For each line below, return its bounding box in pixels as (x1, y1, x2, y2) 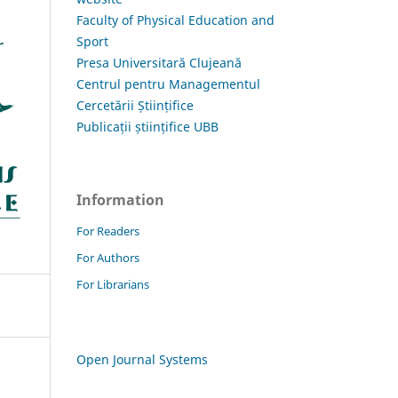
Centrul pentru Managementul (76, 75, 260, 92)
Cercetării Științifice (76, 96, 194, 114)
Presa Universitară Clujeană (76, 53, 242, 71)
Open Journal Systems (76, 350, 208, 368)
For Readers (76, 222, 139, 239)
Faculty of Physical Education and (76, 11, 275, 28)
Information (76, 189, 164, 210)
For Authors (76, 249, 139, 266)
